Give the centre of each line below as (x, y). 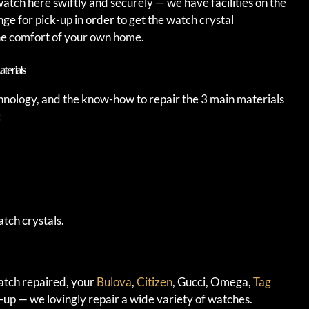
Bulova (114, 282)
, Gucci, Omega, (213, 282)
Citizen (154, 282)
